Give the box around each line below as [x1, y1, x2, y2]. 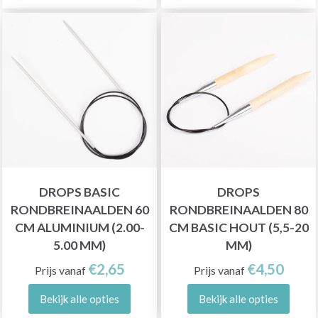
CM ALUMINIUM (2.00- [14, 219, 145, 235]
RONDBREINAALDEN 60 [10, 202, 149, 217]
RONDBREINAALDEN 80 [169, 202, 308, 217]
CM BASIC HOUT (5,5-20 [168, 219, 309, 235]
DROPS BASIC [39, 184, 120, 199]
